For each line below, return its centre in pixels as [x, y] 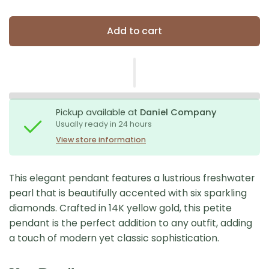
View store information [101, 139]
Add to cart [134, 31]
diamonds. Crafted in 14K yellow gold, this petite [121, 208]
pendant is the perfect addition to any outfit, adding [131, 223]
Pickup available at [98, 112]
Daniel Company [179, 112]
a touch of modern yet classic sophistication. [114, 238]
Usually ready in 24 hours [104, 124]
